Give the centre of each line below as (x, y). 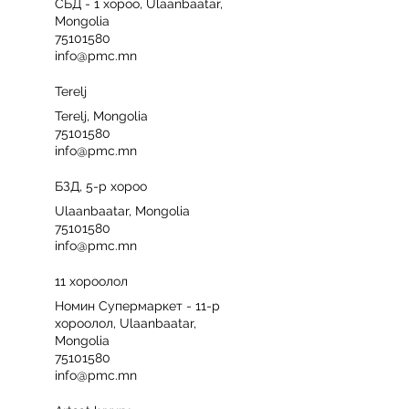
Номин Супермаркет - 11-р (137, 306)
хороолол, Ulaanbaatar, (126, 323)
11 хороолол (91, 281)
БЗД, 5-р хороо (101, 186)
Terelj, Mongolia (101, 116)
